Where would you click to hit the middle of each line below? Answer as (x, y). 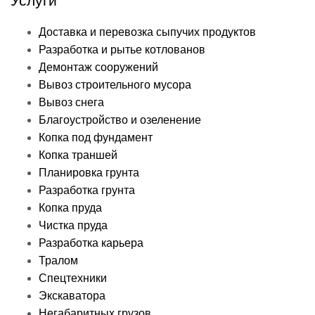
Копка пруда (70, 208)
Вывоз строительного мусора (115, 85)
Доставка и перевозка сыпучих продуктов (147, 32)
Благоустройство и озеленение (120, 120)
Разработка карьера (91, 243)
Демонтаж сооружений (98, 67)
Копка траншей (78, 155)
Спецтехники (73, 278)
